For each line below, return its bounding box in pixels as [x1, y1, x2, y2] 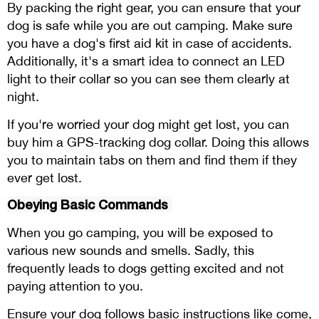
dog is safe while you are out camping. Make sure [7, 18, 293, 33]
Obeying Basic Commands [7, 197, 172, 213]
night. [7, 89, 39, 105]
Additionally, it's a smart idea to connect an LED [7, 53, 285, 69]
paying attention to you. [7, 278, 143, 294]
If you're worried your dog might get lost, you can [7, 117, 289, 132]
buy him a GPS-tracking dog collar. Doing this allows [7, 135, 309, 150]
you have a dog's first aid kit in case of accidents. [7, 36, 292, 51]
